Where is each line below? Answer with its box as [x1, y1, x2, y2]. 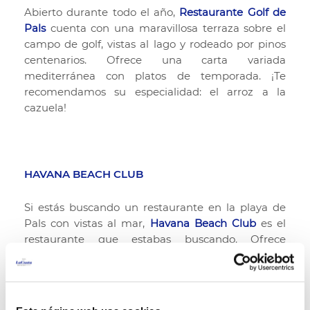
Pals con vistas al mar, [24, 216, 150, 230]
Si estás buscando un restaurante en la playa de [24, 200, 286, 214]
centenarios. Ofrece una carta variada [24, 53, 286, 66]
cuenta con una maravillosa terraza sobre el [46, 21, 286, 35]
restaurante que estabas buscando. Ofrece [24, 232, 286, 246]
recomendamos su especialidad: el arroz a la [24, 84, 286, 98]
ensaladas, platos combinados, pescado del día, [24, 248, 286, 262]
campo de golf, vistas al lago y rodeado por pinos [24, 37, 286, 51]
